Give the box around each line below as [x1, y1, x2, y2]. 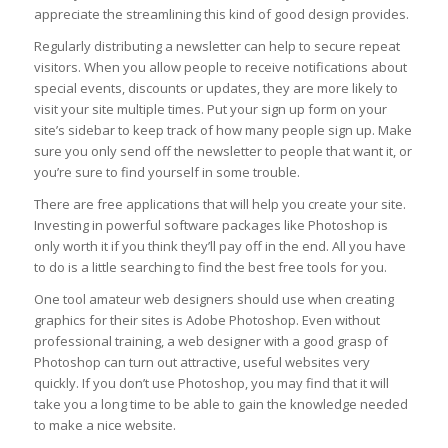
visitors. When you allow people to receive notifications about [33, 58, 407, 77]
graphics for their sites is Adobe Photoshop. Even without [33, 311, 380, 330]
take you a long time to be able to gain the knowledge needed [33, 395, 408, 414]
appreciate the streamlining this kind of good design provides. [33, 5, 409, 24]
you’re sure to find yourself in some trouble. [33, 163, 300, 182]
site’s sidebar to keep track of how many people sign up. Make [33, 121, 412, 140]
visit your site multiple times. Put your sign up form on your [33, 100, 387, 119]
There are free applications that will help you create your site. [33, 195, 406, 214]
